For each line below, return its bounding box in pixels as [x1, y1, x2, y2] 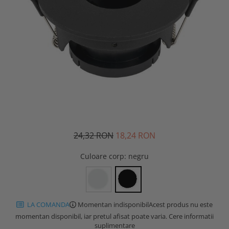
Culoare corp [80, 151, 124, 161]
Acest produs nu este [149, 199, 213, 209]
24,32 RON [74, 129, 113, 141]
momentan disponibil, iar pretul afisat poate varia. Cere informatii [15, 211, 214, 221]
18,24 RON [116, 129, 155, 141]
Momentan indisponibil [76, 199, 149, 209]
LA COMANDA [26, 199, 70, 209]
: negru [124, 151, 149, 161]
